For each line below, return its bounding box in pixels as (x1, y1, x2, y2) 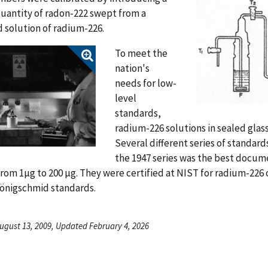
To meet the (115, 46, 167, 60)
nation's (115, 61, 150, 75)
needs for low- (115, 76, 176, 90)
